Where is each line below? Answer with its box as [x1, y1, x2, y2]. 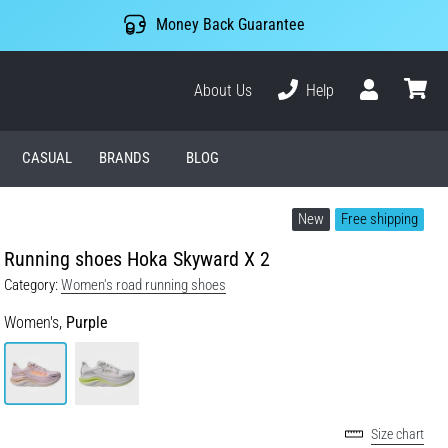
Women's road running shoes [61, 275, 226, 294]
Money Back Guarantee [155, 15, 305, 35]
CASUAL [21, 149, 72, 168]
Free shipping [341, 209, 418, 228]
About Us [194, 80, 253, 100]
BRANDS [99, 149, 151, 168]
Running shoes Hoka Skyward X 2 [4, 246, 270, 271]
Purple [66, 312, 108, 332]
